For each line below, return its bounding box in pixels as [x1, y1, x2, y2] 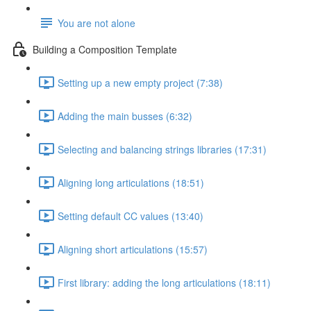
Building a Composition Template [33, 42, 177, 56]
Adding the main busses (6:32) [58, 108, 192, 123]
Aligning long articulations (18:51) [58, 175, 204, 190]
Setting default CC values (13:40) [58, 208, 203, 223]
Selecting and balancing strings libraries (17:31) [58, 142, 267, 156]
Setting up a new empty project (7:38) [58, 75, 223, 90]
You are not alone [58, 15, 135, 30]
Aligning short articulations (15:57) [58, 242, 208, 256]
